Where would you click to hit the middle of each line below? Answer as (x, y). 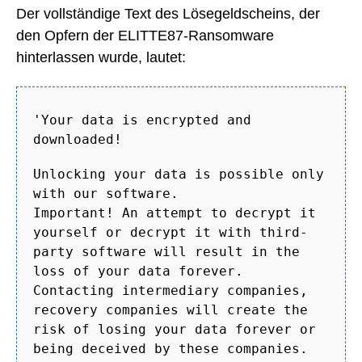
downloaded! (78, 139)
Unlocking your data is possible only (179, 175)
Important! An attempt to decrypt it (175, 213)
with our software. (106, 194)
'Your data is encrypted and (142, 120)
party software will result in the (166, 252)
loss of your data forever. (138, 271)
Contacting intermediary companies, (170, 291)
